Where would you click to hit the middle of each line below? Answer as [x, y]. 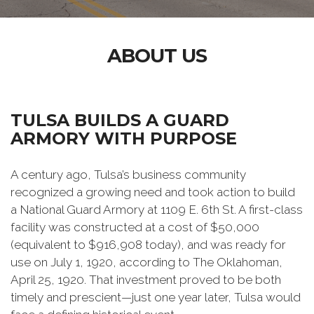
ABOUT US [157, 56]
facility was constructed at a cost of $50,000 [135, 227]
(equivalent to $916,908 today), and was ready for [148, 244]
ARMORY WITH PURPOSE [124, 138]
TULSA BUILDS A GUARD [120, 120]
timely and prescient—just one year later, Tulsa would [156, 297]
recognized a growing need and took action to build [153, 192]
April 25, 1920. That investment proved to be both [146, 279]
